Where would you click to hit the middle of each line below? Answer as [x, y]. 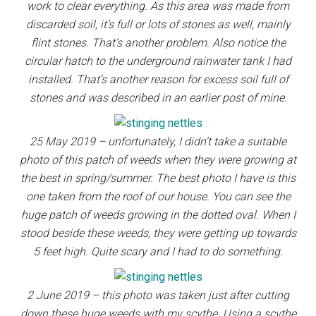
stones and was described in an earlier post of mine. [158, 98]
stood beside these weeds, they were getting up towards [158, 233]
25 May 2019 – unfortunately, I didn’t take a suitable [158, 141]
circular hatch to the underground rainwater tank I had [158, 61]
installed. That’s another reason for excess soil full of [158, 79]
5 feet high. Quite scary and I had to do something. [158, 251]
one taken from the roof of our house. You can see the [158, 196]
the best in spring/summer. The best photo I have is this [158, 178]
